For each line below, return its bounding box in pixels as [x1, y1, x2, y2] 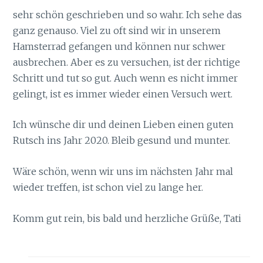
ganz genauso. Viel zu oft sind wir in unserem [13, 24, 221, 36]
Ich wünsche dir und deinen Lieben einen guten [13, 119, 234, 131]
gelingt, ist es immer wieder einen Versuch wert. [13, 87, 233, 100]
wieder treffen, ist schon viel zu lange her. [13, 181, 204, 193]
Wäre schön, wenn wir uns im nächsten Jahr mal [13, 165, 234, 177]
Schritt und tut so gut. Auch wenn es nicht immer [13, 72, 238, 84]
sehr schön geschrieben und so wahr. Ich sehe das [13, 8, 242, 21]
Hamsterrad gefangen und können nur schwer [13, 40, 226, 52]
